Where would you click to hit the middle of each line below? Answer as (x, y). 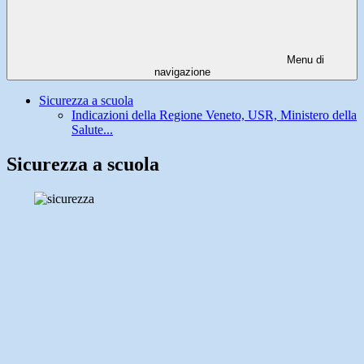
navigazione (182, 72)
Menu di (304, 60)
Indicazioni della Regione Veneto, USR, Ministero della (214, 115)
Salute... (92, 130)
